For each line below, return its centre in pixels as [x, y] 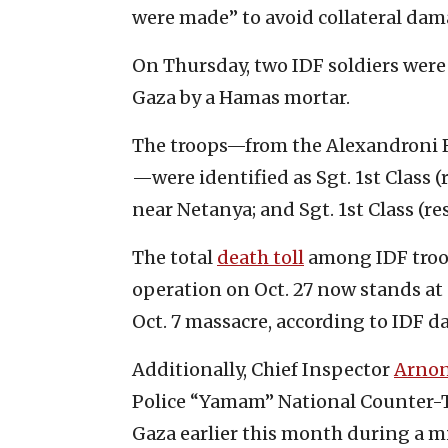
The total [174, 257]
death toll [260, 257]
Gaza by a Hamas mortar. [241, 97]
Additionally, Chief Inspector [263, 369]
